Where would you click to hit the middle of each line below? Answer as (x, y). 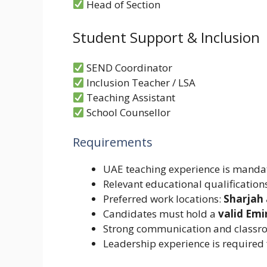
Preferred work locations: (163, 198)
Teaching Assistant (130, 98)
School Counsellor (128, 113)
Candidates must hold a (161, 213)
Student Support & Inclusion (166, 38)
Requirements (113, 142)
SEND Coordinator (128, 68)
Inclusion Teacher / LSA (140, 83)
